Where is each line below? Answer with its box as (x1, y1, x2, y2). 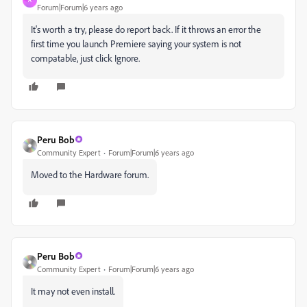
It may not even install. (31, 284, 115, 297)
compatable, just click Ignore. (31, 51, 142, 64)
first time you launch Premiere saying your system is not (31, 37, 241, 49)
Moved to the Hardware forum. (31, 168, 149, 180)
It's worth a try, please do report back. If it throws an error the (31, 23, 261, 35)
